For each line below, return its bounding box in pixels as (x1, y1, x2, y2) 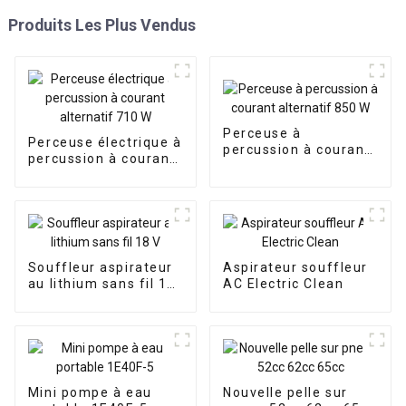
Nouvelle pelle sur (222, 385, 348, 401)
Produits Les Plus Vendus (7, 15, 196, 35)
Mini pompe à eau (27, 385, 152, 401)
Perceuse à (222, 125, 302, 140)
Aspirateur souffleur (222, 260, 368, 275)
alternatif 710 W (27, 168, 142, 183)
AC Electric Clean (222, 276, 344, 292)
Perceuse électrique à (27, 135, 182, 150)
